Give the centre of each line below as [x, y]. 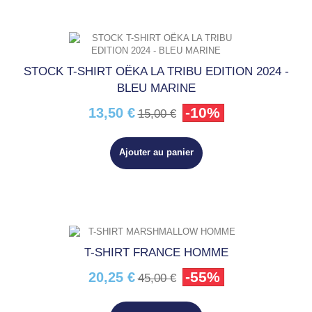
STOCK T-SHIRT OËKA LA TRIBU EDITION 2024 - [156, 71]
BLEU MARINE [156, 88]
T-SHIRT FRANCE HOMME [156, 252]
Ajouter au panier [156, 152]
